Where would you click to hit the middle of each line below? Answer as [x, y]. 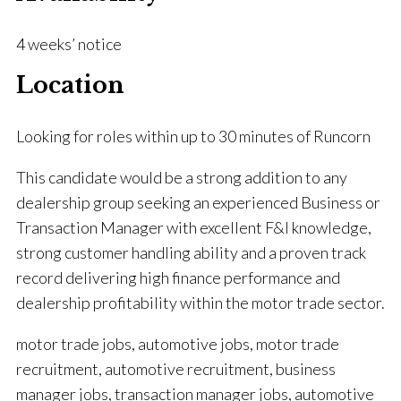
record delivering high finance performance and [178, 278]
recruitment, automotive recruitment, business [176, 369]
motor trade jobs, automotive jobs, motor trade [178, 344]
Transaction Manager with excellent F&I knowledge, [194, 228]
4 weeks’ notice [69, 44]
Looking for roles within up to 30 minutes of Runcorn [193, 137]
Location [70, 86]
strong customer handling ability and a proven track [191, 253]
